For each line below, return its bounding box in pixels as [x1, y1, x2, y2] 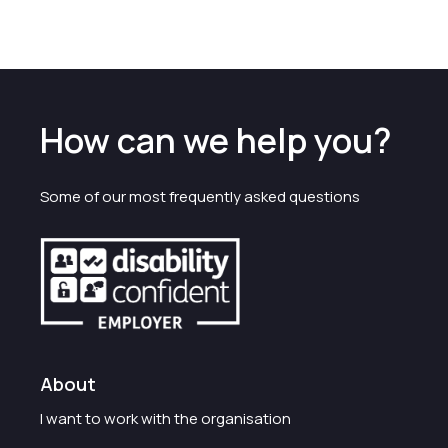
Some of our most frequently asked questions [40, 186, 360, 207]
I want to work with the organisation [40, 408, 291, 430]
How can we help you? [40, 117, 391, 163]
